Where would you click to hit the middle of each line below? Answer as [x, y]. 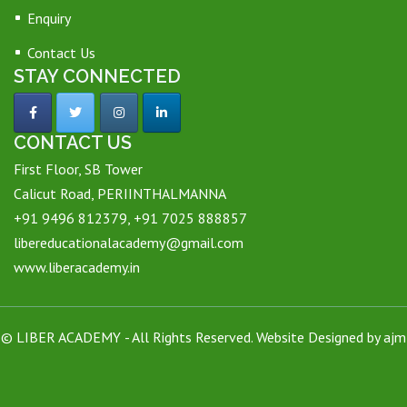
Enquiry [49, 19]
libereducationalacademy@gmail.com [129, 242]
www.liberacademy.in [77, 267]
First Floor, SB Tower [78, 169]
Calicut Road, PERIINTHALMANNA [120, 193]
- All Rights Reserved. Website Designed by [254, 337]
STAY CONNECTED [97, 77]
